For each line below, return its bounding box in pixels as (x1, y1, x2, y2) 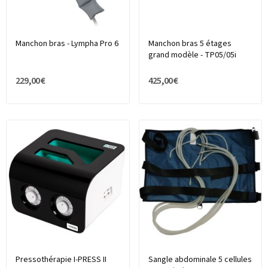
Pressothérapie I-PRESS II (16, 254, 106, 266)
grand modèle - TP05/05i (148, 48, 236, 61)
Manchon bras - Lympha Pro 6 (16, 37, 118, 50)
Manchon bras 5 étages (148, 37, 232, 50)
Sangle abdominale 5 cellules (148, 254, 252, 266)
